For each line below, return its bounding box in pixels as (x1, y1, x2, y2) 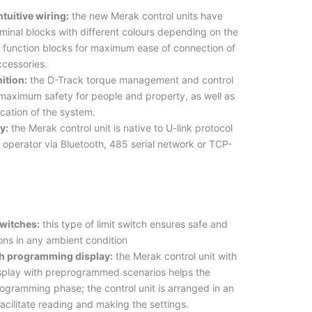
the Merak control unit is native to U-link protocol (8, 122, 233, 134)
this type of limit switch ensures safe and (40, 217, 228, 230)
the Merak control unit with (113, 249, 237, 262)
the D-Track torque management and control (27, 74, 234, 86)
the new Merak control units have (69, 10, 224, 22)
